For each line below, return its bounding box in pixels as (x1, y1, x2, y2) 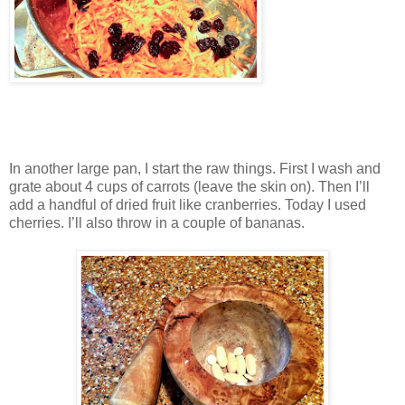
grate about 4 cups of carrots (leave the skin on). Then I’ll (9, 178, 370, 194)
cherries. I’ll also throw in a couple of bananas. (9, 214, 305, 231)
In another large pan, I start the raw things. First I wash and (9, 160, 381, 176)
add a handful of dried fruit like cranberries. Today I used (9, 196, 366, 212)
